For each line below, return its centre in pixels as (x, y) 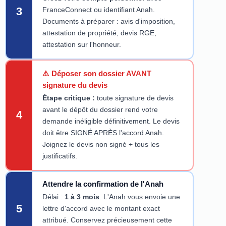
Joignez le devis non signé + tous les (101, 145)
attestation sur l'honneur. (81, 45)
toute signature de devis (134, 98)
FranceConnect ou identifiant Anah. (98, 10)
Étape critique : (68, 98)
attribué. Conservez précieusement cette (107, 220)
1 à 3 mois (82, 197)
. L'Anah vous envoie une (139, 197)
